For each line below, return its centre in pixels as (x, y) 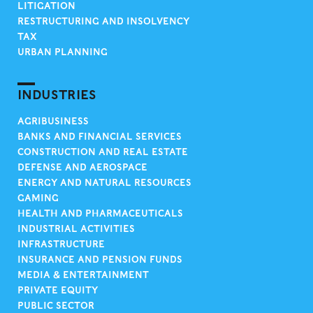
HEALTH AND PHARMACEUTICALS (100, 213)
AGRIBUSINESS (53, 121)
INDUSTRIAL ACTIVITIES (76, 229)
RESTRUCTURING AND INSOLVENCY (103, 21)
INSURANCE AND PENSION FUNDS (100, 260)
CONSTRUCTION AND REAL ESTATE (103, 152)
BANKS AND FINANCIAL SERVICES (100, 137)
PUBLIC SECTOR (56, 306)
